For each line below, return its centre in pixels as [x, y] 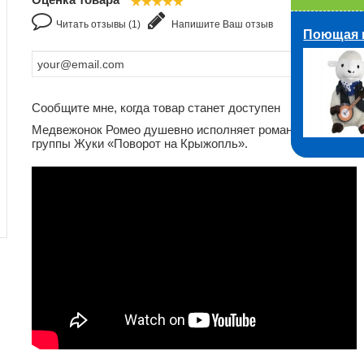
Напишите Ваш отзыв [221, 24]
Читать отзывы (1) [98, 24]
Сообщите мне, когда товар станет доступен [156, 108]
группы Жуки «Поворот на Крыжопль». [140, 143]
